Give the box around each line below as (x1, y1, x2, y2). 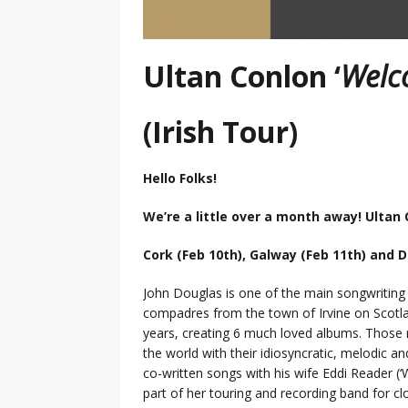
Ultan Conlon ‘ (143, 56, 341, 97)
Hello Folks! (143, 169, 217, 188)
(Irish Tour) (143, 112, 298, 152)
